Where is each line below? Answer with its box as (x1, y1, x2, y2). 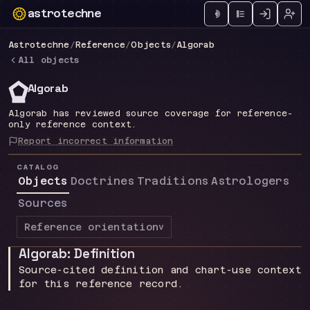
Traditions (136, 174, 209, 187)
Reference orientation (24, 221, 159, 232)
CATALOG (17, 163, 60, 172)
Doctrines (70, 174, 134, 187)
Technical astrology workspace (27, 14, 236, 28)
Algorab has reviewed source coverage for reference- (8, 109, 293, 118)
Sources (18, 197, 68, 209)
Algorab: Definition (19, 246, 135, 262)
